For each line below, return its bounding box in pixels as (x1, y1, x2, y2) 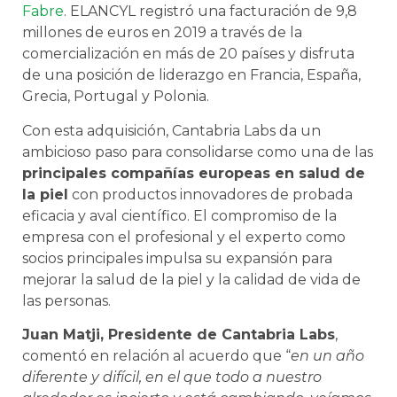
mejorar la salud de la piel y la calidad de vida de (22, 270, 361, 288)
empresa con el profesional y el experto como (22, 228, 346, 245)
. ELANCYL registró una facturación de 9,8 (64, 3, 357, 20)
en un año (291, 346, 364, 364)
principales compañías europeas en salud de (22, 164, 365, 182)
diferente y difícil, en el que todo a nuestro (22, 368, 322, 385)
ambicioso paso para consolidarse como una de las (22, 143, 373, 160)
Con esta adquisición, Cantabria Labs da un (22, 121, 321, 139)
